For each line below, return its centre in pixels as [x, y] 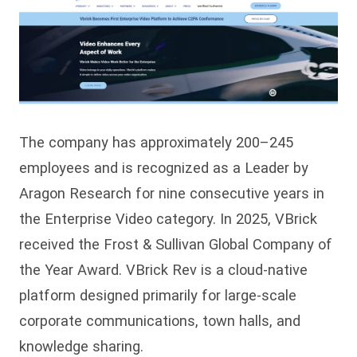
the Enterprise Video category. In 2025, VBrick [168, 218]
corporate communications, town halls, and [160, 320]
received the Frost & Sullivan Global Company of [176, 244]
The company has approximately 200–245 [156, 142]
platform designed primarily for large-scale [158, 295]
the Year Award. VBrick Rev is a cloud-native [163, 269]
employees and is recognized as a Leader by [164, 167]
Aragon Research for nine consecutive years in [172, 193]
